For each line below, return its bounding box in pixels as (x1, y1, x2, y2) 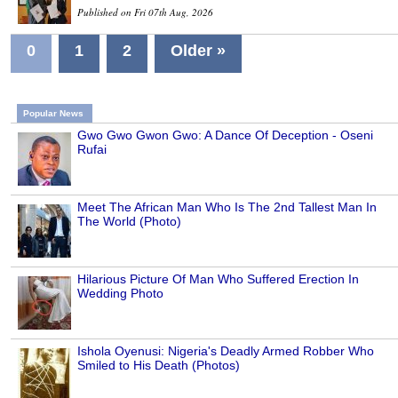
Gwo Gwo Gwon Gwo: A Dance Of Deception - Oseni (77, 127, 373, 142)
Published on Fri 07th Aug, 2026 (77, 4, 213, 19)
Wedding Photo (77, 285, 163, 300)
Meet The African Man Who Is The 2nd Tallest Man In (77, 199, 377, 214)
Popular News (23, 107, 84, 118)
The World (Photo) (77, 213, 181, 228)
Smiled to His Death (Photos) (77, 357, 240, 372)
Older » (171, 41, 226, 60)
